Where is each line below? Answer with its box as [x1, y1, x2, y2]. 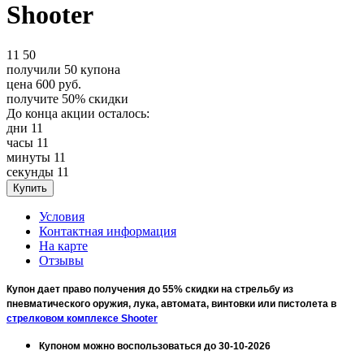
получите [6, 91, 58, 106]
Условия [39, 209, 84, 223]
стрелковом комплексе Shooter [6, 312, 158, 324]
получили [6, 62, 61, 76]
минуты [6, 149, 50, 164]
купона [80, 62, 120, 76]
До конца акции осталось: [6, 106, 149, 120]
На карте [39, 238, 88, 253]
